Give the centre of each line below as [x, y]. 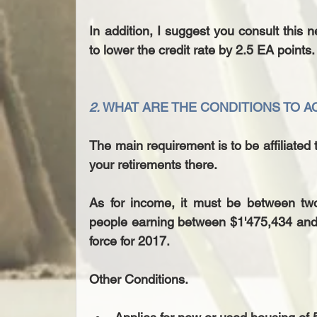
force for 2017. [130, 241]
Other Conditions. [139, 279]
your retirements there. [154, 165]
